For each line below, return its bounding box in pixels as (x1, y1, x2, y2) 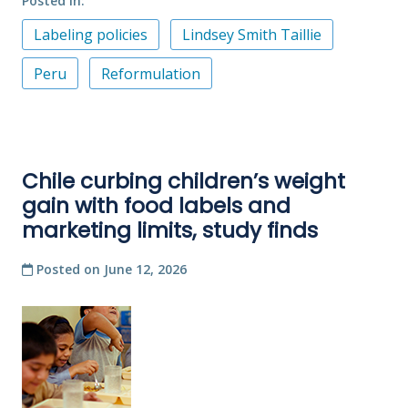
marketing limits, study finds (22, 215, 318, 245)
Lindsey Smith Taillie (182, 25, 321, 46)
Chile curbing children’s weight (22, 166, 345, 196)
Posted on (33, 260, 104, 278)
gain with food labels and (22, 190, 291, 220)
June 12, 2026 (104, 260, 187, 278)
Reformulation (101, 63, 200, 84)
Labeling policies (34, 25, 148, 46)
